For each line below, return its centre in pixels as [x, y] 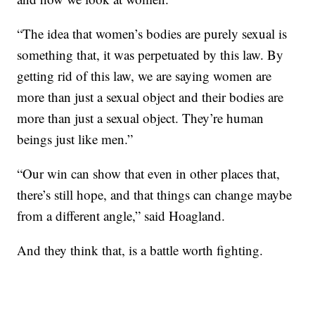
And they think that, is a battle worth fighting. [140, 250]
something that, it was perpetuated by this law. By [150, 55]
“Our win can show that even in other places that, [149, 174]
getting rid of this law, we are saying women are [144, 76]
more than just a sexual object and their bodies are [150, 97]
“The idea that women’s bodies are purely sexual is [152, 34]
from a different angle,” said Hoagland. [121, 216]
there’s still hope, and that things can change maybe [155, 195]
